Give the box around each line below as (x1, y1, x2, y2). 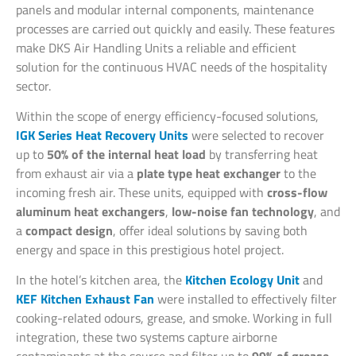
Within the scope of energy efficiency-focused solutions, (16, 106, 319, 126)
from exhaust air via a (16, 164, 137, 184)
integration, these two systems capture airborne (16, 327, 277, 347)
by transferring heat (206, 145, 318, 164)
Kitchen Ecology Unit (185, 270, 300, 290)
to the (281, 164, 316, 184)
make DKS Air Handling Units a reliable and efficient (16, 37, 296, 57)
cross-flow (267, 183, 327, 203)
